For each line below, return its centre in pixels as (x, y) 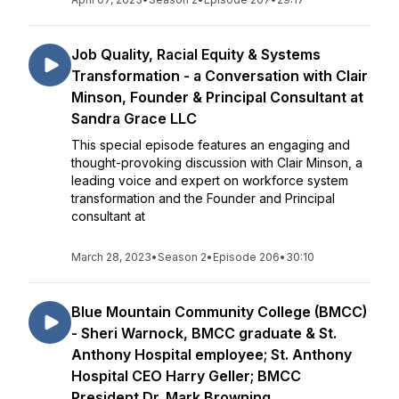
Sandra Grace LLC (134, 118)
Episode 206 (246, 257)
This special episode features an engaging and (211, 145)
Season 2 (182, 257)
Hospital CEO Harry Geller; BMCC (186, 376)
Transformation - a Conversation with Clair (220, 76)
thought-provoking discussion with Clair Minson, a (217, 163)
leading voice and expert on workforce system (210, 180)
